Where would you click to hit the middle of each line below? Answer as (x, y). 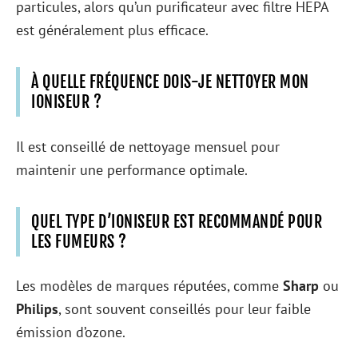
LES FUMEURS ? (79, 241)
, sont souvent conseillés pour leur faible (185, 309)
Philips (37, 309)
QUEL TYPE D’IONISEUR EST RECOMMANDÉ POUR (177, 221)
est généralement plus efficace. (112, 30)
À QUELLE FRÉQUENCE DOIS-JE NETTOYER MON (170, 82)
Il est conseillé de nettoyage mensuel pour (148, 146)
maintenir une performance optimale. (132, 169)
